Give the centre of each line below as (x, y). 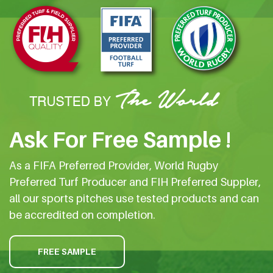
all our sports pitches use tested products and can (134, 199)
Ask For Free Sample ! (120, 140)
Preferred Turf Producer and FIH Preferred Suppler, (135, 182)
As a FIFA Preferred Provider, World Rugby (114, 166)
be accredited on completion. (82, 215)
